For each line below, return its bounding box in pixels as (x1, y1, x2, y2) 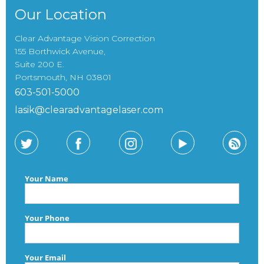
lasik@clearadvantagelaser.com (15, 104, 163, 116)
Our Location (15, 6, 107, 24)
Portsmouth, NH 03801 (15, 72, 111, 83)
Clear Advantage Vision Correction (15, 33, 155, 44)
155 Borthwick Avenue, (15, 46, 105, 57)
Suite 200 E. (15, 59, 64, 70)
